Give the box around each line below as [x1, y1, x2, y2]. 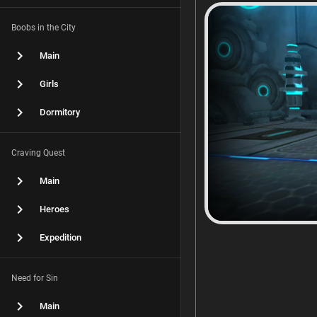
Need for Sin [11, 273, 58, 283]
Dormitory [40, 107, 80, 117]
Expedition [40, 232, 81, 243]
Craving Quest [11, 148, 65, 158]
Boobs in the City [11, 23, 76, 33]
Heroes [40, 204, 69, 214]
